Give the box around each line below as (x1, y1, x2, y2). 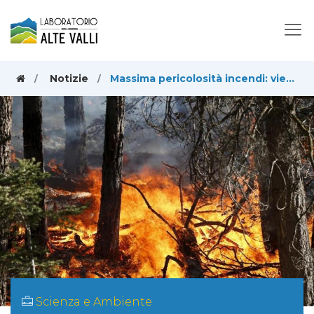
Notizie (49, 71, 88, 85)
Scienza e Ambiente (36, 294, 152, 308)
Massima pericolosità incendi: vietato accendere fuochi (109, 71, 286, 85)
